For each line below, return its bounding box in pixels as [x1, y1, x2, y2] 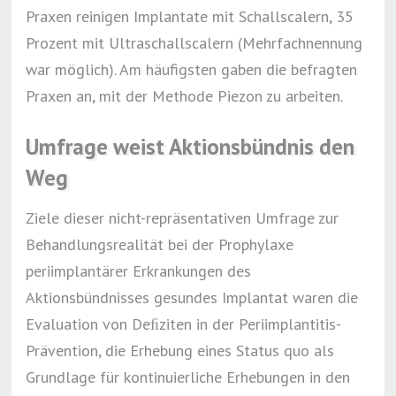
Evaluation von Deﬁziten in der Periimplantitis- [26, 313, 342, 334]
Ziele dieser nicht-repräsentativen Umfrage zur [26, 207, 339, 228]
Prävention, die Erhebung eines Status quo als [26, 339, 335, 361]
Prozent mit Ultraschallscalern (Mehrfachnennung [26, 33, 363, 53]
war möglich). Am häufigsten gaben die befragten [26, 59, 358, 80]
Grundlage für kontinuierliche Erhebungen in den [26, 366, 351, 387]
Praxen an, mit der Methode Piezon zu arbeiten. [26, 86, 344, 106]
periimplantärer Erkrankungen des [26, 260, 252, 281]
